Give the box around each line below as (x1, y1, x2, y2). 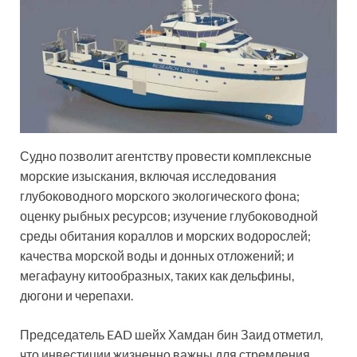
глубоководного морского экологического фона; (20, 188, 300, 204)
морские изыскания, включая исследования (20, 168, 277, 184)
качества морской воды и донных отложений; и (20, 248, 294, 264)
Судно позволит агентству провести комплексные (20, 148, 312, 164)
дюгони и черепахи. (20, 288, 133, 304)
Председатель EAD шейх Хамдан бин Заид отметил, (20, 327, 323, 343)
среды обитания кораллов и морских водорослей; (20, 228, 311, 244)
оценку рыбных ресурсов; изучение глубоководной (20, 208, 318, 224)
